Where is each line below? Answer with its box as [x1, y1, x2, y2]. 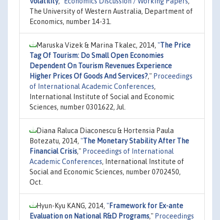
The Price [160, 41, 191, 49]
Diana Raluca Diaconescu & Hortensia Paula [36, 126, 174, 135]
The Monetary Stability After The [83, 137, 189, 145]
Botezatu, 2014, [29, 137, 81, 145]
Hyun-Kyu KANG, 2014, [36, 201, 107, 210]
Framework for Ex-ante [109, 201, 183, 210]
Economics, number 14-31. [29, 17, 111, 26]
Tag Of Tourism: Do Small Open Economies [29, 51, 164, 59]
